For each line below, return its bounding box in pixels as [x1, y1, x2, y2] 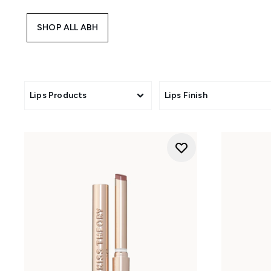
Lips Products [30, 90, 87, 100]
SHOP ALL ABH [37, 22, 99, 33]
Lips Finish [164, 90, 207, 100]
